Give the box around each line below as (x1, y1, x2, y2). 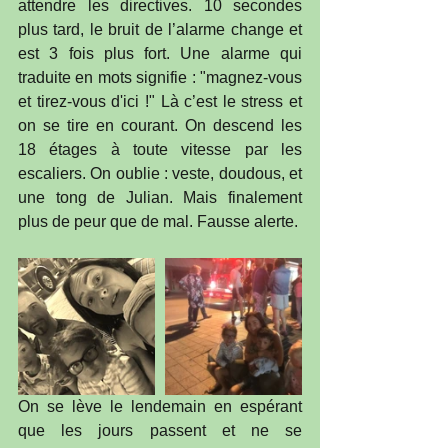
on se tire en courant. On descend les (18, 117, 302, 135)
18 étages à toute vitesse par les (18, 141, 302, 159)
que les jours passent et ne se (18, 422, 302, 440)
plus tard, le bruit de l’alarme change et (18, 21, 302, 39)
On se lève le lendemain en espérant (18, 398, 302, 416)
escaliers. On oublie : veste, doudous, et (18, 165, 302, 183)
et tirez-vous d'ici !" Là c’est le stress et (18, 93, 302, 111)
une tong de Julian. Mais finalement (18, 189, 302, 207)
